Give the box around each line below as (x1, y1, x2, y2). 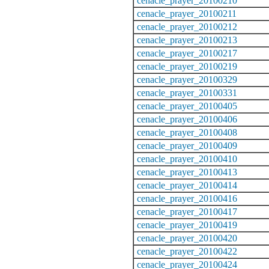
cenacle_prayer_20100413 (137, 166, 237, 177)
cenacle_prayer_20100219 (137, 61, 237, 71)
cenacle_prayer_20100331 (137, 87, 237, 98)
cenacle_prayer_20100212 (137, 21, 237, 32)
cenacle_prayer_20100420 (137, 232, 237, 243)
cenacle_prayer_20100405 (137, 100, 237, 111)
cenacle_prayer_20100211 (137, 8, 237, 19)
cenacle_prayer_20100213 (137, 34, 237, 45)
